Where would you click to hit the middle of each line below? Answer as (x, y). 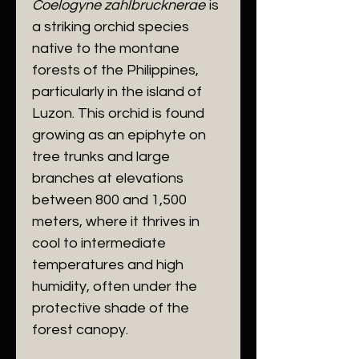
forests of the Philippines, (115, 70)
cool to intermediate (99, 243)
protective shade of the (111, 308)
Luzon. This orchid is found (118, 113)
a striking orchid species (111, 27)
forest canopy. (80, 330)
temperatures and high (108, 265)
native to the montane (106, 48)
